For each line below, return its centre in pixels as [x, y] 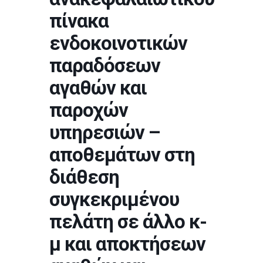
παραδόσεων [105, 65]
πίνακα [79, 21]
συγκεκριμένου [114, 199]
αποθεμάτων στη [122, 155]
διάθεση [84, 177]
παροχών [89, 110]
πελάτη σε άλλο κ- [128, 222]
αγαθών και [98, 88]
